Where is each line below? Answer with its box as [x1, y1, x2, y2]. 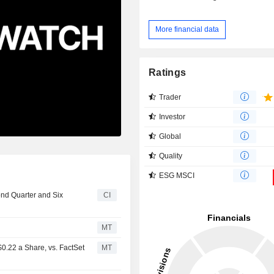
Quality [159, 151, 183, 160]
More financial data [155, 24, 220, 34]
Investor [159, 112, 186, 121]
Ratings [149, 67, 187, 78]
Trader [159, 92, 182, 102]
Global [159, 131, 182, 141]
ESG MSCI [159, 171, 195, 180]
